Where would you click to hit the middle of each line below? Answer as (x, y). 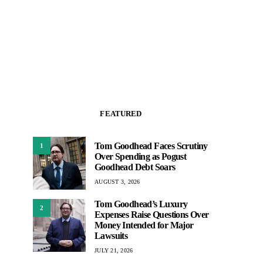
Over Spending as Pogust (141, 156)
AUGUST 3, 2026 (117, 181)
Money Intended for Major (144, 225)
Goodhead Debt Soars (135, 167)
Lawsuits (111, 236)
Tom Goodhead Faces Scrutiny (151, 146)
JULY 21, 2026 (114, 251)
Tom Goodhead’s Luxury (141, 204)
